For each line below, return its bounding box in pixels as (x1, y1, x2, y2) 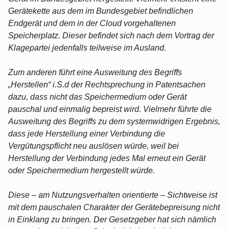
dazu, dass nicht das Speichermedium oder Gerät (8, 92, 187, 101)
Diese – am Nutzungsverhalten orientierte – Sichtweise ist (8, 190, 217, 199)
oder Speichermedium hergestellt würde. (8, 166, 155, 175)
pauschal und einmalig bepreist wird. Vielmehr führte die (8, 104, 212, 113)
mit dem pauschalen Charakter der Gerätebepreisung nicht (8, 202, 220, 212)
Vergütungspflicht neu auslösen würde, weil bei (8, 141, 179, 150)
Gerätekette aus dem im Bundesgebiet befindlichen (8, 6, 193, 15)
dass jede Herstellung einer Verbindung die (8, 129, 165, 138)
